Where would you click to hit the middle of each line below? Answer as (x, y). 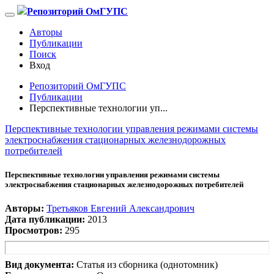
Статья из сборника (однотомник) (147, 265)
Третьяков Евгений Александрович (120, 209)
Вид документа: (39, 265)
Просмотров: (34, 231)
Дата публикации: (45, 220)
